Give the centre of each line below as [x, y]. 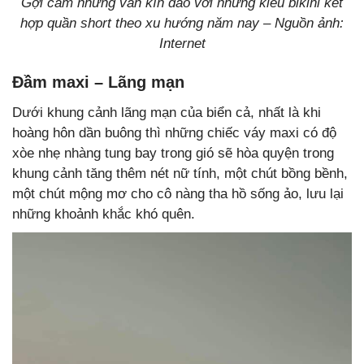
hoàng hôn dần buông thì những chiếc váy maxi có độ [174, 132]
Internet [182, 43]
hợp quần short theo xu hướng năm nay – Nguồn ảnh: [182, 23]
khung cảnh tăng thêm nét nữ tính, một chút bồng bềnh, [180, 173]
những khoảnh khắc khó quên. [104, 214]
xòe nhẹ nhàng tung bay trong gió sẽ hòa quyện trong [173, 153]
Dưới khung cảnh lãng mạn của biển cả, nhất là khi [167, 112]
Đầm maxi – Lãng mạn [98, 82]
